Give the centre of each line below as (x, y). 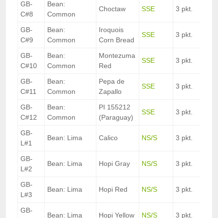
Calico (108, 138)
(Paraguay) (116, 118)
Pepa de (112, 82)
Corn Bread (117, 40)
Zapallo (110, 92)
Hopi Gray (114, 164)
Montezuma (117, 56)
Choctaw (112, 9)
